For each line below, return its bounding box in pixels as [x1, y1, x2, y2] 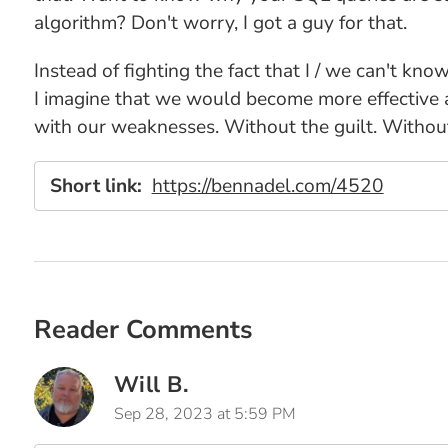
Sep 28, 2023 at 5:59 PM [113, 403, 296, 425]
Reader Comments [33, 312, 252, 347]
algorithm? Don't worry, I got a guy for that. [33, 10, 407, 36]
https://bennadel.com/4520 [151, 173, 384, 199]
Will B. [113, 369, 190, 400]
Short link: [49, 173, 142, 199]
